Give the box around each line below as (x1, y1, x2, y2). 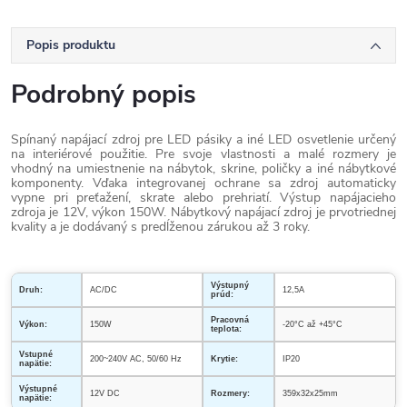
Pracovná (211, 315, 249, 324)
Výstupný (211, 281, 249, 290)
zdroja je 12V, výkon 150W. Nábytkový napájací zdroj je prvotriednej (11, 203, 396, 221)
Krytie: (211, 354, 238, 363)
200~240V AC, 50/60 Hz (90, 354, 182, 363)
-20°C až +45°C (283, 320, 342, 329)
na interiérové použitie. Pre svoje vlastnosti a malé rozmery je (11, 145, 396, 163)
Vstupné (19, 350, 53, 359)
